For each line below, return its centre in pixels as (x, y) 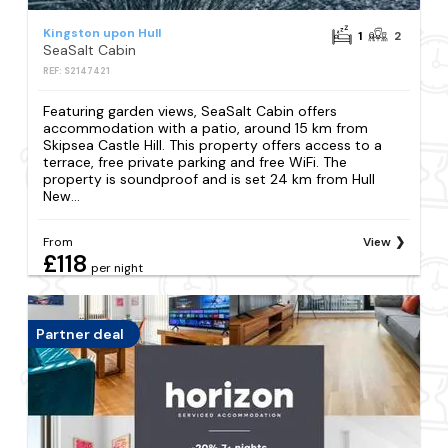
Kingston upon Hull (102, 33)
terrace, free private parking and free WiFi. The (195, 162)
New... (62, 196)
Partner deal (80, 334)
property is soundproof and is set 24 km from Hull (209, 179)
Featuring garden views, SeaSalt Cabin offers (190, 111)
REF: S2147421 (77, 71)
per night (117, 267)
